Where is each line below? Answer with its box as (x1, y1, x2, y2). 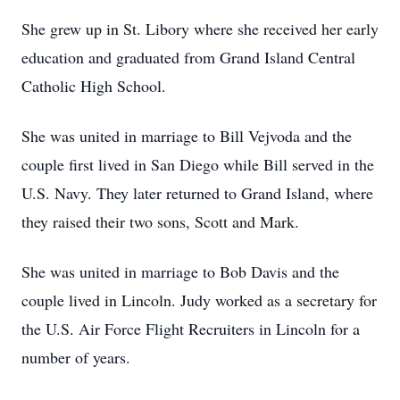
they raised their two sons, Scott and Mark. (21, 211, 299, 232)
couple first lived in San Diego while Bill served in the (21, 154, 374, 175)
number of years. (21, 346, 130, 368)
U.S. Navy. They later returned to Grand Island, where (21, 182, 373, 204)
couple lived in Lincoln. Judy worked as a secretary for (21, 289, 377, 311)
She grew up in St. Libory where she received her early (21, 18, 379, 39)
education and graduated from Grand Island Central (21, 46, 355, 68)
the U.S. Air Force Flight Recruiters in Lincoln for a (21, 318, 360, 339)
